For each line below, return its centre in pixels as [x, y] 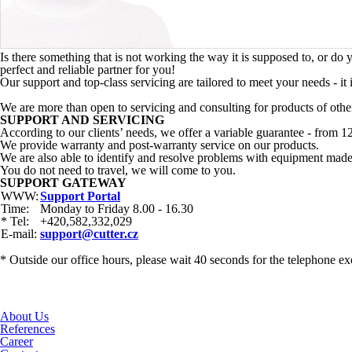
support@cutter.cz [89, 234]
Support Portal [80, 196]
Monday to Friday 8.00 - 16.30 [117, 209]
